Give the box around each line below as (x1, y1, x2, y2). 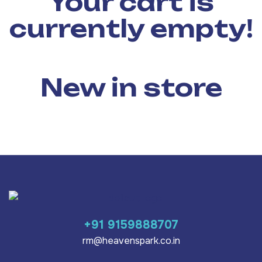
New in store (40, 73, 222, 103)
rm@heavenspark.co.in (82, 235, 180, 247)
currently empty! (9, 14, 253, 44)
